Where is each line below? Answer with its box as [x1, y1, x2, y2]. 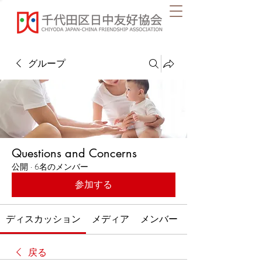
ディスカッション [5, 212, 81, 226]
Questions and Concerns [12, 146, 137, 161]
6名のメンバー [35, 161, 88, 173]
